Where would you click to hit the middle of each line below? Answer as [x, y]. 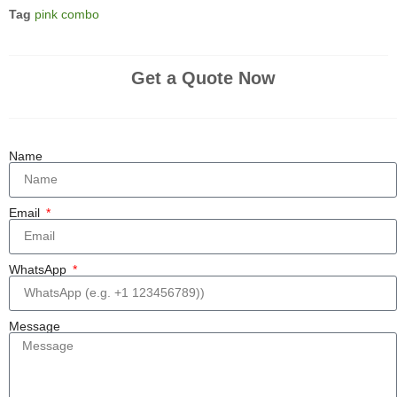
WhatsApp [39, 269]
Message [35, 326]
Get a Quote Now [203, 78]
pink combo [67, 14]
